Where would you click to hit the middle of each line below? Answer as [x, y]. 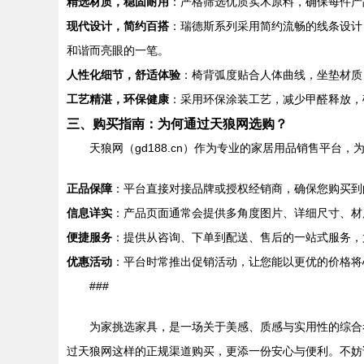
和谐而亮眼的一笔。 [118, 50]
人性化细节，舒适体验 [123, 75]
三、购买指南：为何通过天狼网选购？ [177, 123]
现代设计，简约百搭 [118, 26]
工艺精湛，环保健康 [118, 99]
